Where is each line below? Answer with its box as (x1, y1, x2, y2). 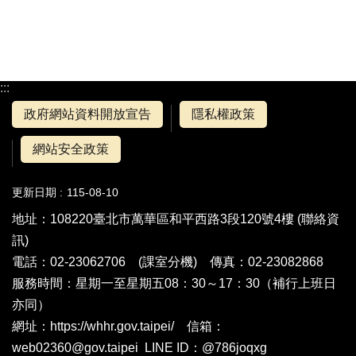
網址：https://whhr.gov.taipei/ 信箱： (12, 319, 225, 334)
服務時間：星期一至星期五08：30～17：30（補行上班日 (12, 277, 336, 291)
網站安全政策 (33, 142, 109, 157)
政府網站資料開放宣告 (24, 107, 151, 122)
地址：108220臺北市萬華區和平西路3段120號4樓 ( (12, 212, 301, 226)
